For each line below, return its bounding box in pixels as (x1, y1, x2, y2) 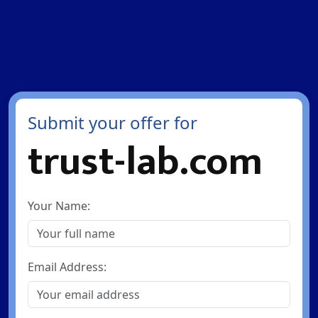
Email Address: (27, 259, 106, 275)
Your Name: (27, 198, 90, 214)
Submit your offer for (27, 111, 197, 134)
